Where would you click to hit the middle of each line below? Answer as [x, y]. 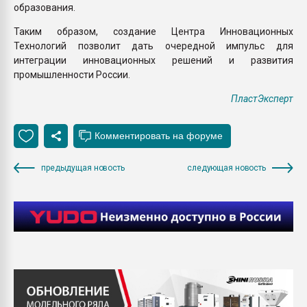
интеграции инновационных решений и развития [153, 60]
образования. [45, 7]
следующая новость [226, 168]
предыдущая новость [83, 168]
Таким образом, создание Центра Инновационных [153, 31]
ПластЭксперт [262, 98]
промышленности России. [72, 74]
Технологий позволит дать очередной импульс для [153, 46]
